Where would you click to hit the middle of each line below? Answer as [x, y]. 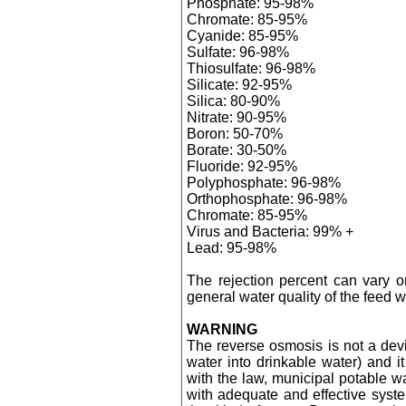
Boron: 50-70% [235, 134]
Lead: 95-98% [232, 248]
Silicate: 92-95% [239, 85]
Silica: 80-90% [233, 101]
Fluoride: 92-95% [242, 166]
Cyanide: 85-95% [242, 36]
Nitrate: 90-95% [237, 117]
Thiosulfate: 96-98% [251, 68]
